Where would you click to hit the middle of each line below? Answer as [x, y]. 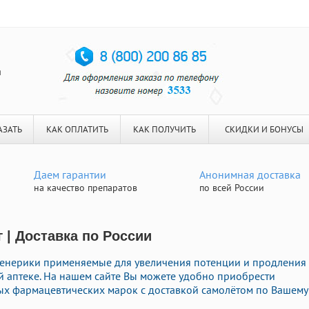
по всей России [232, 188]
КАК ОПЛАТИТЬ [77, 129]
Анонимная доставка [250, 175]
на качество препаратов [86, 188]
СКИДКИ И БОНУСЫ [264, 129]
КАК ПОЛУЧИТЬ [165, 129]
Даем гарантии [70, 175]
